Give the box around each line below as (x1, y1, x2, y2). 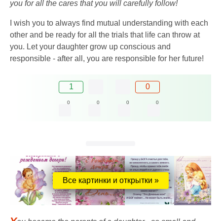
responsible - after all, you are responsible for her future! (10, 54, 204, 63)
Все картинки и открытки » (62, 176, 159, 184)
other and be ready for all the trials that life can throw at (10, 31, 200, 39)
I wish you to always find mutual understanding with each (10, 19, 208, 28)
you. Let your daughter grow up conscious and (10, 42, 171, 51)
